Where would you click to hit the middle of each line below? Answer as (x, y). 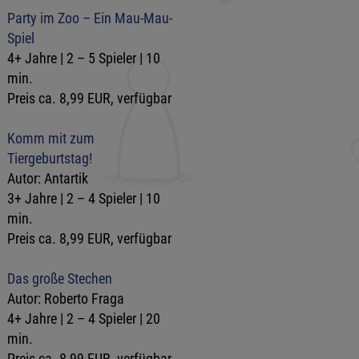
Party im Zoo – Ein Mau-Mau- (89, 18)
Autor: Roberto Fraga (65, 298)
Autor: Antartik (47, 179)
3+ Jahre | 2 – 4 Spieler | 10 (83, 199)
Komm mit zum (50, 139)
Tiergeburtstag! (49, 159)
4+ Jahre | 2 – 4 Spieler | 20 (83, 318)
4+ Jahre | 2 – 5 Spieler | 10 (83, 58)
